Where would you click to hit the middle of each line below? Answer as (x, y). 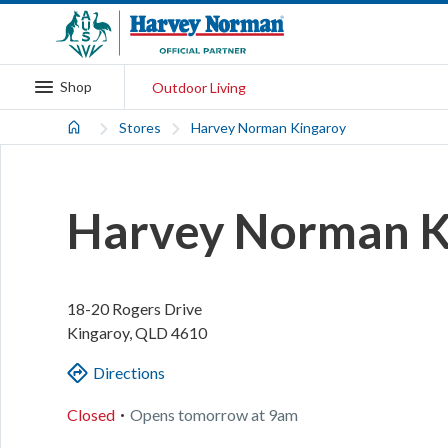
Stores (140, 127)
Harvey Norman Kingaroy (269, 127)
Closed (90, 414)
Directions (128, 373)
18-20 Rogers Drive (134, 309)
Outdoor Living (198, 87)
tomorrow (212, 414)
